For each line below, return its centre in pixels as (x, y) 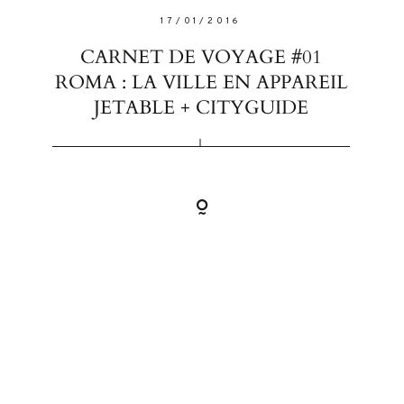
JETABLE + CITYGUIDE (202, 107)
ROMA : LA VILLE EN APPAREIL (201, 82)
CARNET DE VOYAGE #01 (202, 57)
